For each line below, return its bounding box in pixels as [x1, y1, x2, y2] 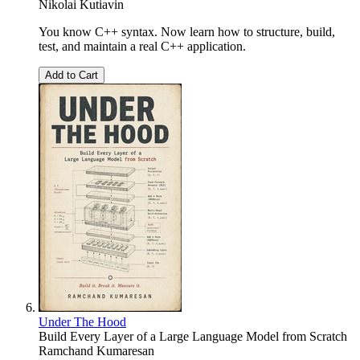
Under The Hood [39, 314, 126, 329]
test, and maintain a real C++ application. [39, 39, 246, 53]
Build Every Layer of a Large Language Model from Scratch [39, 329, 347, 343]
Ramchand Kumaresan [39, 343, 154, 358]
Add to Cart [45, 68, 98, 81]
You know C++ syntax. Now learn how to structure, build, [39, 24, 335, 39]
